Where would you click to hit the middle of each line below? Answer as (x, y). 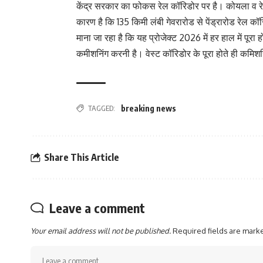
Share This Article (82, 157)
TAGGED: (102, 108)
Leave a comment (97, 208)
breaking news (149, 108)
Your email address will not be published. (101, 231)
